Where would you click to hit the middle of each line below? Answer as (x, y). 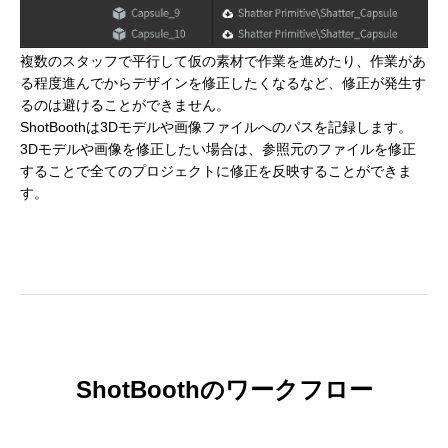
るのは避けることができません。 (125, 104)
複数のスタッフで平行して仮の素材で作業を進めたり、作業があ (223, 60)
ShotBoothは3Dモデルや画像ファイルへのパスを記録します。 (216, 126)
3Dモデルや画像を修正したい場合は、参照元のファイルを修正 (218, 148)
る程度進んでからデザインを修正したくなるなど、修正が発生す (223, 82)
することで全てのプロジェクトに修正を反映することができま (216, 170)
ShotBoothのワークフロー (224, 389)
